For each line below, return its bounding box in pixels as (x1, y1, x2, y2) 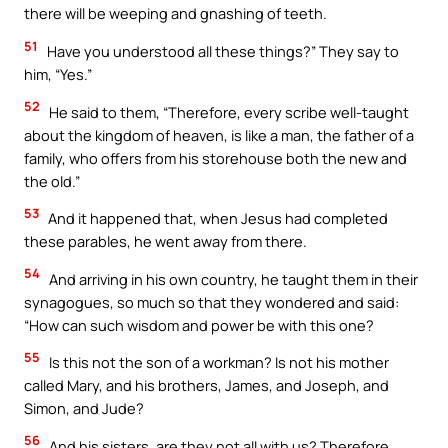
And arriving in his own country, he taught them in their (46, 268, 418, 289)
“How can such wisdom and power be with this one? (24, 314, 374, 335)
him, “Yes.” (24, 63, 92, 84)
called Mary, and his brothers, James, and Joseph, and (24, 375, 389, 396)
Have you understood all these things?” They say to (44, 40, 399, 61)
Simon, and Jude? (24, 398, 144, 419)
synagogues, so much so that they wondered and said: (24, 291, 399, 312)
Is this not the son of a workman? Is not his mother (46, 352, 389, 373)
